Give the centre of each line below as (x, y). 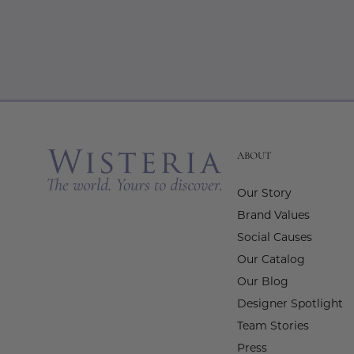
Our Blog (263, 283)
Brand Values (273, 217)
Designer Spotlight (290, 305)
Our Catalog (271, 261)
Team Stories (273, 327)
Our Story (264, 194)
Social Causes (275, 239)
